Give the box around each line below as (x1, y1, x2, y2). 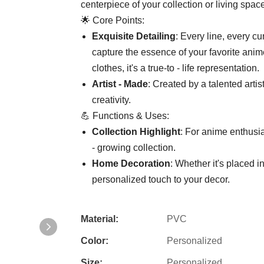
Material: (81, 214, 118, 225)
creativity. (92, 95, 134, 105)
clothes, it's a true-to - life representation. (92, 63, 260, 74)
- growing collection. (92, 143, 179, 153)
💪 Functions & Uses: (81, 111, 169, 121)
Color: (81, 236, 108, 246)
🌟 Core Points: (81, 15, 144, 26)
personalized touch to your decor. (92, 174, 230, 185)
